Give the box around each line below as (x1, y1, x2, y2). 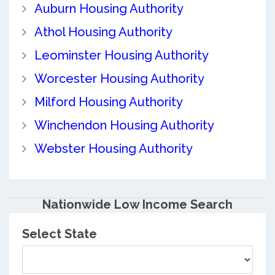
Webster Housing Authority (34, 141, 193, 156)
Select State (21, 227, 97, 242)
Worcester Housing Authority (34, 71, 204, 86)
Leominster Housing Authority (34, 47, 209, 63)
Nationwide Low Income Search (42, 196, 233, 212)
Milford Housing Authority (34, 94, 183, 109)
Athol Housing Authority (34, 24, 172, 39)
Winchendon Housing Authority (34, 117, 214, 133)
